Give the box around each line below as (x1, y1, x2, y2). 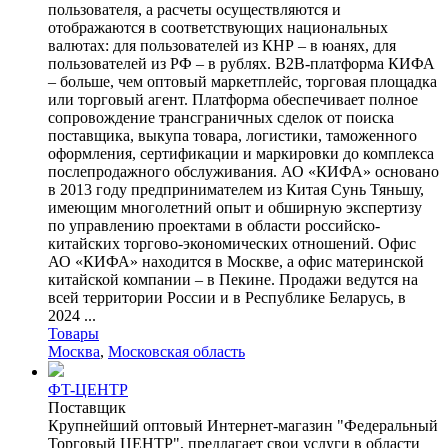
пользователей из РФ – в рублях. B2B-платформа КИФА (48, 54, 435, 72)
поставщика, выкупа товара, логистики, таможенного (48, 126, 417, 144)
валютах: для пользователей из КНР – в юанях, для (48, 36, 396, 54)
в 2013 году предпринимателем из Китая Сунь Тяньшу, (48, 180, 424, 198)
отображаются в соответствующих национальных (48, 18, 388, 36)
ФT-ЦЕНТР (48, 380, 128, 398)
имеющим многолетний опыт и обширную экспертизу (48, 198, 422, 216)
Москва (48, 342, 100, 360)
